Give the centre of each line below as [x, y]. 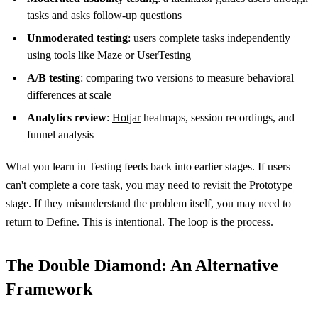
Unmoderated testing [77, 38]
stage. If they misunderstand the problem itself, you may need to [148, 204]
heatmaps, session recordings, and [218, 118]
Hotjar [126, 118]
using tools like [62, 55]
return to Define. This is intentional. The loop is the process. [139, 222]
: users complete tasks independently [209, 38]
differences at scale [69, 95]
